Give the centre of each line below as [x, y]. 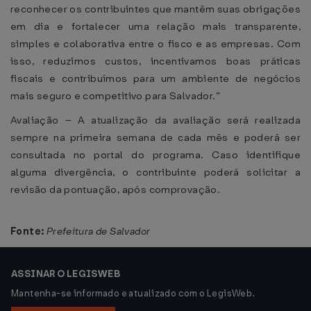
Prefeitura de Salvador [98, 231]
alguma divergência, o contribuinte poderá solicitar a [155, 172]
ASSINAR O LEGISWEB [66, 274]
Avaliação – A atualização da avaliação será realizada [155, 120]
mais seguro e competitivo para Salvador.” [115, 96]
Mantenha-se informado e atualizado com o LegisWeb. [133, 293]
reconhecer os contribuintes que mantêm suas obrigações [155, 9]
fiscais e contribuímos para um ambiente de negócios [155, 78]
